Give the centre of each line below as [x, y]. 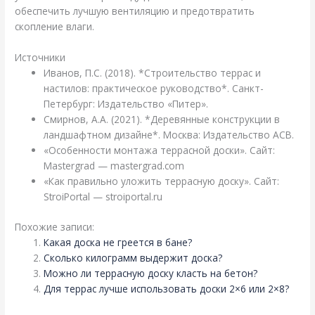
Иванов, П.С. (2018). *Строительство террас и [153, 73]
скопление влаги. [55, 27]
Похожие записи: [55, 226]
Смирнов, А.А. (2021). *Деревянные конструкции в [162, 120]
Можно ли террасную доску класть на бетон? [151, 273]
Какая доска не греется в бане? [118, 242]
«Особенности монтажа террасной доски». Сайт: [160, 150]
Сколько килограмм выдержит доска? [133, 257]
